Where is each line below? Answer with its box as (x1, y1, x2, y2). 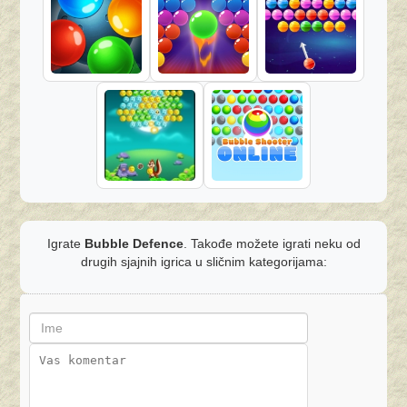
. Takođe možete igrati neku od (183, 236, 361, 251)
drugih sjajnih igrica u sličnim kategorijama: (80, 254, 327, 269)
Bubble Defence (84, 236, 184, 251)
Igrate (46, 236, 84, 251)
